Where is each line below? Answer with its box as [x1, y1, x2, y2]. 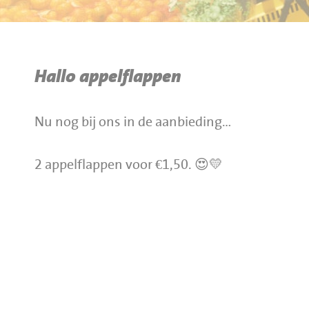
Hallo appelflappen [34, 68, 181, 86]
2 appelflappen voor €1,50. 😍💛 [34, 158, 223, 172]
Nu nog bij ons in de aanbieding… [34, 115, 231, 129]
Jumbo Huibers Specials [28, 46, 162, 60]
